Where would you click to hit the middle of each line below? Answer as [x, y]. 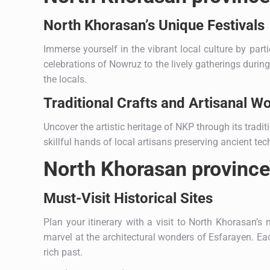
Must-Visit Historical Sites [128, 198]
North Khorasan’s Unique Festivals [154, 25]
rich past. [63, 252]
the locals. [65, 79]
